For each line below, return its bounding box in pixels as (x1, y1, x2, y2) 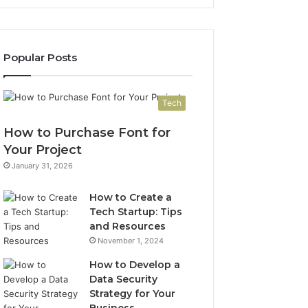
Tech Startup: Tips (89, 206, 183, 218)
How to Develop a (89, 258, 181, 271)
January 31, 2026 (12, 161, 74, 170)
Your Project (3, 142, 82, 157)
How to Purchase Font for (3, 125, 171, 140)
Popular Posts (3, 51, 78, 64)
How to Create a (89, 191, 173, 203)
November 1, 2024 (98, 236, 164, 245)
